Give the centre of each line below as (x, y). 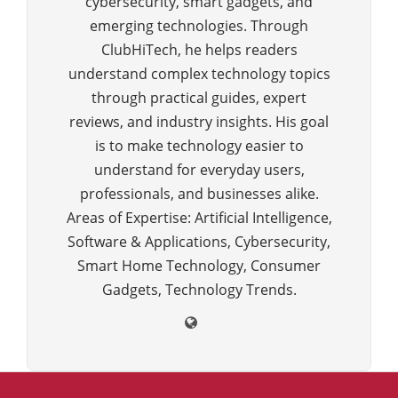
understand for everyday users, (199, 169)
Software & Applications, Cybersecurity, (199, 241)
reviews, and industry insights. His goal (199, 121)
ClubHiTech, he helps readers (199, 49)
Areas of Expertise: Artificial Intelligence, (199, 217)
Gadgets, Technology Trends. (199, 289)
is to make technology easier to (199, 145)
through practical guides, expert (199, 97)
